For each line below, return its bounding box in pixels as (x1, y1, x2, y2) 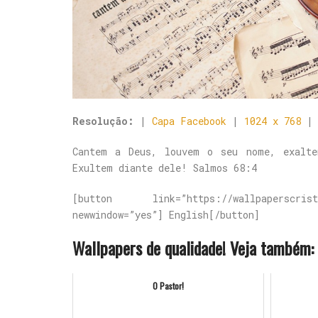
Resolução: (72, 114, 134, 128)
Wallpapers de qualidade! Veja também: (72, 235, 314, 261)
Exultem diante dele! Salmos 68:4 (72, 161, 257, 175)
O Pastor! (153, 280, 185, 292)
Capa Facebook (152, 114, 226, 128)
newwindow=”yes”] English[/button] (72, 208, 260, 222)
